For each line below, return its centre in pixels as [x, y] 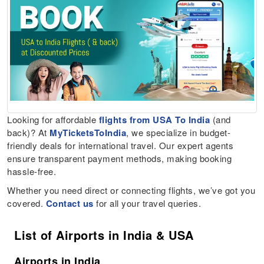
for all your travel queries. [149, 203]
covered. [25, 203]
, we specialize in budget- [179, 132]
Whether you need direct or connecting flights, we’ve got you [131, 190]
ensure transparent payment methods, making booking [120, 158]
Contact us [70, 203]
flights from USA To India [154, 119]
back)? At [29, 132]
